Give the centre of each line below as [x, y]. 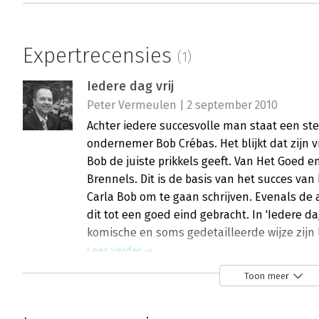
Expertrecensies [100, 56]
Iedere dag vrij [130, 87]
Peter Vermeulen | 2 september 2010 [182, 105]
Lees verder [114, 251]
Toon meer [267, 276]
